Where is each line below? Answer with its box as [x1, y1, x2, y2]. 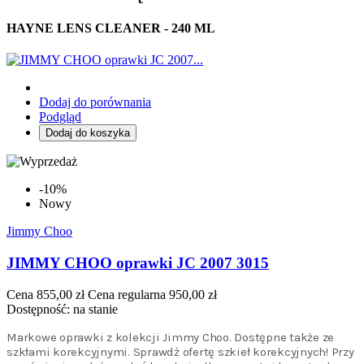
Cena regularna [88, 287, 166, 301]
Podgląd [39, 110, 81, 124]
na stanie [73, 301, 118, 316]
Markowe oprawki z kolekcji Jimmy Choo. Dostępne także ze [6, 329, 334, 344]
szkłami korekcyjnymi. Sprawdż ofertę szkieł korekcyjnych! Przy [6, 344, 354, 359]
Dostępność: [6, 301, 73, 316]
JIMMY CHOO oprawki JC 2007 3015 [6, 254, 269, 272]
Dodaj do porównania [39, 95, 151, 110]
